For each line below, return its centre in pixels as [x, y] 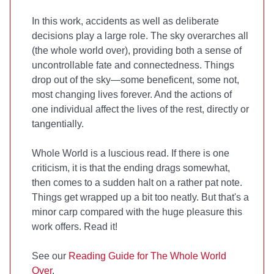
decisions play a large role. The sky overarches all [140, 36]
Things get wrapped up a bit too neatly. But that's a [140, 197]
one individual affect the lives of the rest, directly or [140, 109]
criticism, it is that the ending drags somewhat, [131, 168]
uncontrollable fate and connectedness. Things [133, 65]
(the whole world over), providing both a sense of [137, 50]
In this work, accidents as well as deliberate [125, 21]
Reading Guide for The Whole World [147, 256]
